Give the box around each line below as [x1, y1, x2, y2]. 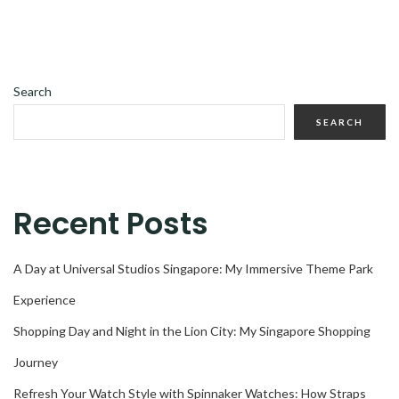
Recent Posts [13, 201, 208, 245]
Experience [13, 291, 76, 307]
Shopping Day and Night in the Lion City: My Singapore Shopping [13, 322, 370, 338]
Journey [13, 354, 58, 370]
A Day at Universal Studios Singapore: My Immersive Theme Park [13, 260, 373, 276]
